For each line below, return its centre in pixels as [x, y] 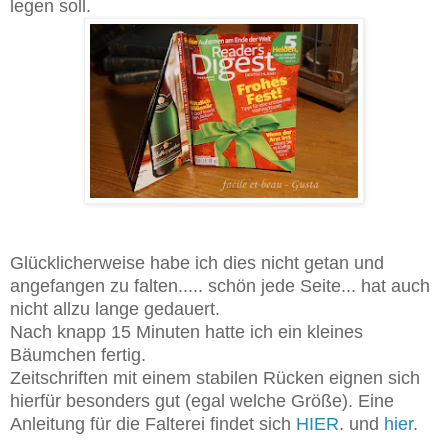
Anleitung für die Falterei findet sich [153, 424]
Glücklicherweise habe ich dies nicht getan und [197, 263]
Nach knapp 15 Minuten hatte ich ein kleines [186, 332]
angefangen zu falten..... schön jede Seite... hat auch [220, 286]
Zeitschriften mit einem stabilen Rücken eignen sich [215, 378]
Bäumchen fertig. [78, 355]
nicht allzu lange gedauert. [117, 309]
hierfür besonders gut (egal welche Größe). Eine [202, 401]
